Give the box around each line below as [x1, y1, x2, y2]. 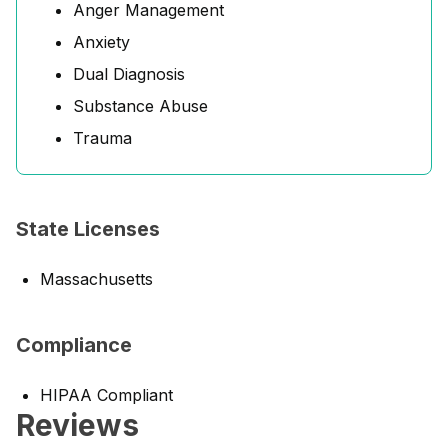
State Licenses [16, 217, 160, 241]
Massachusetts [40, 269, 153, 289]
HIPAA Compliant [40, 385, 173, 405]
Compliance [16, 333, 132, 357]
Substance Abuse [73, 96, 208, 116]
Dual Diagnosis [73, 64, 185, 84]
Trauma [73, 128, 132, 148]
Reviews [16, 407, 139, 443]
